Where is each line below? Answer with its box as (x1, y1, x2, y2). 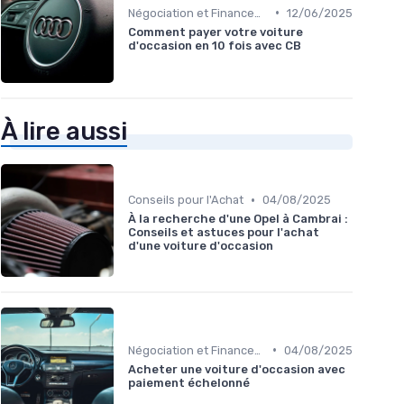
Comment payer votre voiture (128, 24, 303, 39)
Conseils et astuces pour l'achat (128, 225, 319, 240)
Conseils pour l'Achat (128, 193, 243, 207)
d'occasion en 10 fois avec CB (128, 38, 301, 52)
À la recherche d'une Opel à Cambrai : (128, 212, 348, 226)
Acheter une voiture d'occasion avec (128, 362, 345, 376)
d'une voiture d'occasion (128, 239, 273, 253)
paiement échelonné (128, 375, 250, 390)
